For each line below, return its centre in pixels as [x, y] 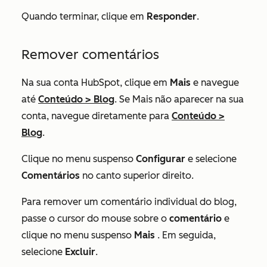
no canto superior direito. [137, 176]
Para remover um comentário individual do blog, [129, 202]
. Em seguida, [185, 235]
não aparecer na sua [198, 99]
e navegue [215, 83]
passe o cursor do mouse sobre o [95, 218]
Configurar [161, 159]
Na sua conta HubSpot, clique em [96, 83]
